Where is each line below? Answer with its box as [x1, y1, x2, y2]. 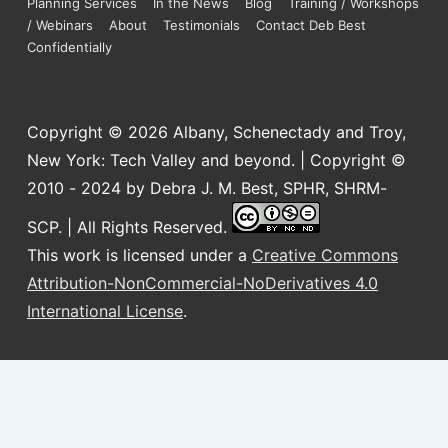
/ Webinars [27, 17, 93, 34]
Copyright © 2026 [27, 122, 173, 143]
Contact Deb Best [256, 17, 366, 34]
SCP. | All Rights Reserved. [27, 217, 232, 238]
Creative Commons [252, 245, 398, 266]
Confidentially [27, 39, 112, 56]
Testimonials [163, 17, 240, 34]
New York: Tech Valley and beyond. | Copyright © [27, 150, 406, 171]
